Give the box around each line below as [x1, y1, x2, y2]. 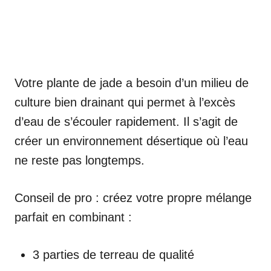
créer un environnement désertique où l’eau [15, 134, 248, 148]
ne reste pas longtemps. [15, 154, 145, 168]
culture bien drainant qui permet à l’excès [15, 96, 235, 109]
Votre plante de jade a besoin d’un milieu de [15, 76, 249, 90]
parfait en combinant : [15, 211, 132, 224]
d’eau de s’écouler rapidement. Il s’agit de [15, 115, 238, 129]
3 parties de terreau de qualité [33, 248, 194, 262]
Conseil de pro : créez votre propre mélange [15, 191, 252, 205]
